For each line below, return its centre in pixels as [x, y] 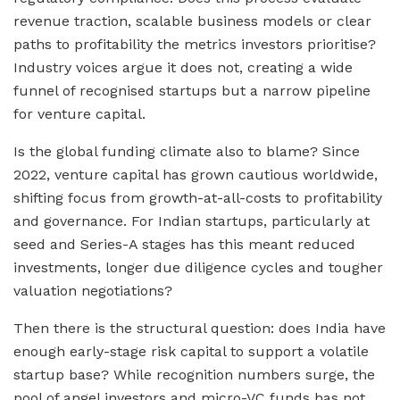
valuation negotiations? [93, 290]
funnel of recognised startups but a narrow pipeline [192, 90]
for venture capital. [79, 113]
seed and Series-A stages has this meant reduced [184, 244]
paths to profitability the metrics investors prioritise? [195, 44]
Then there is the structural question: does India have [200, 328]
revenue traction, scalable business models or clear [192, 21]
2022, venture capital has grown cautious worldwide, [196, 174]
